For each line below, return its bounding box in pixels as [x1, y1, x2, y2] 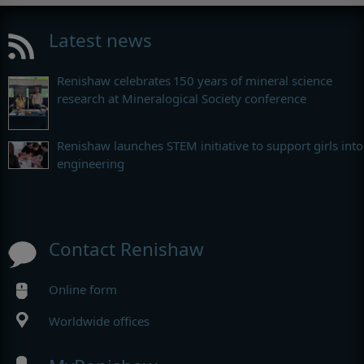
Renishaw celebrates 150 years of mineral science [57, 72, 332, 89]
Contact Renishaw [49, 236, 204, 262]
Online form [49, 281, 117, 298]
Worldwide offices [49, 313, 149, 330]
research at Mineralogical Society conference [57, 90, 306, 107]
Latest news [49, 28, 152, 54]
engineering [57, 155, 124, 172]
